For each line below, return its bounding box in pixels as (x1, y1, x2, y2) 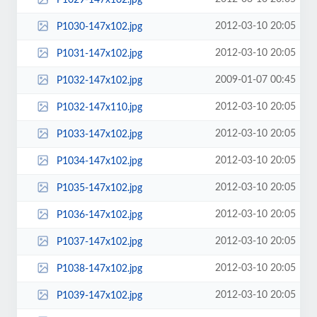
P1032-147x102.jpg (56, 75, 142, 86)
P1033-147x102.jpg (56, 129, 142, 139)
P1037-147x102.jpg (56, 236, 142, 247)
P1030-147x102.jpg (56, 21, 142, 32)
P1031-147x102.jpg (56, 48, 142, 59)
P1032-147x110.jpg (56, 102, 142, 113)
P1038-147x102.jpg (56, 263, 142, 274)
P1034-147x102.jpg (56, 156, 142, 166)
